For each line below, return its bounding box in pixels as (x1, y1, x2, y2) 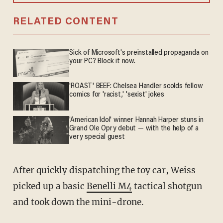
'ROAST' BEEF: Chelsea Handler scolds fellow (69, 83, 203, 91)
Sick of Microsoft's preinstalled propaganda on (69, 49, 209, 57)
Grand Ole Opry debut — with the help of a (69, 124, 199, 132)
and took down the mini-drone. (12, 196, 144, 208)
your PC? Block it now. (69, 58, 135, 66)
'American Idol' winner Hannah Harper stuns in (69, 116, 204, 124)
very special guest (69, 133, 125, 141)
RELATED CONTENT (12, 17, 118, 27)
